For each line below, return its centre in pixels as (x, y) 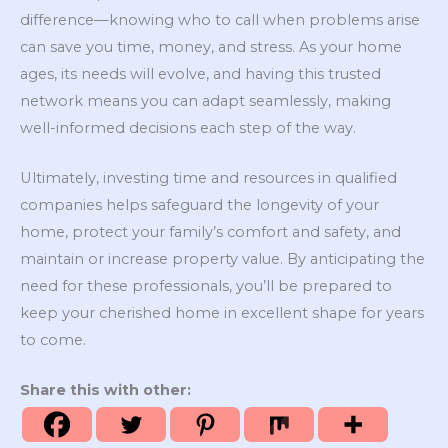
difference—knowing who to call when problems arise (220, 19)
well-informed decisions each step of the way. (188, 127)
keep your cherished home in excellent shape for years (222, 312)
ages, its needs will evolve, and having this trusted (200, 73)
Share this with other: (105, 390)
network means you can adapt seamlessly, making (205, 100)
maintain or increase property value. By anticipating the (222, 258)
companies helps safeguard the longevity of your (199, 204)
